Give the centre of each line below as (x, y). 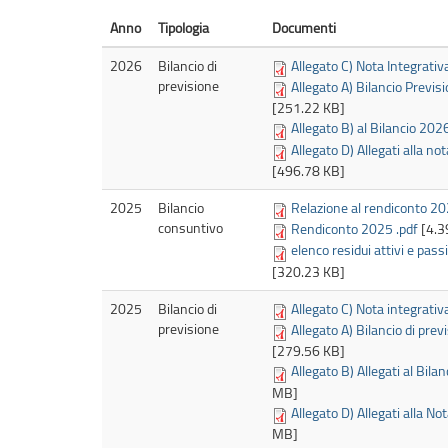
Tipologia (183, 27)
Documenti (304, 27)
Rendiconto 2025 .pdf (354, 229)
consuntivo (190, 227)
